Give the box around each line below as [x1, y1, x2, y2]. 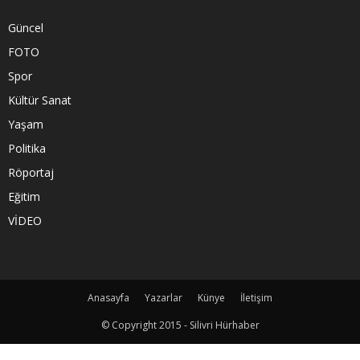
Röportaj [8, 165, 54, 181]
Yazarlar [145, 291, 182, 305]
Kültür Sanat [8, 92, 72, 108]
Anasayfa [88, 291, 129, 305]
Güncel [8, 20, 43, 36]
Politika [8, 141, 46, 157]
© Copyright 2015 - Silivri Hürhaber [100, 318, 260, 333]
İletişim [240, 291, 272, 305]
